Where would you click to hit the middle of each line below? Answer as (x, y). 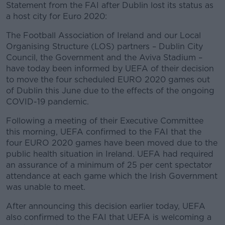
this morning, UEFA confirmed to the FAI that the (104, 132)
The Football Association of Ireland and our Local (103, 35)
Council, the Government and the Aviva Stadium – (104, 58)
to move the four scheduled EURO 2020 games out (108, 80)
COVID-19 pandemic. (47, 102)
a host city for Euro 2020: (57, 16)
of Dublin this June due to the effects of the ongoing (110, 91)
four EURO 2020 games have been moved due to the (112, 143)
